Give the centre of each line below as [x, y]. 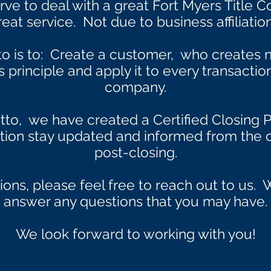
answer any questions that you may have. [135, 201]
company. [135, 87]
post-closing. [135, 152]
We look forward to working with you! [135, 234]
